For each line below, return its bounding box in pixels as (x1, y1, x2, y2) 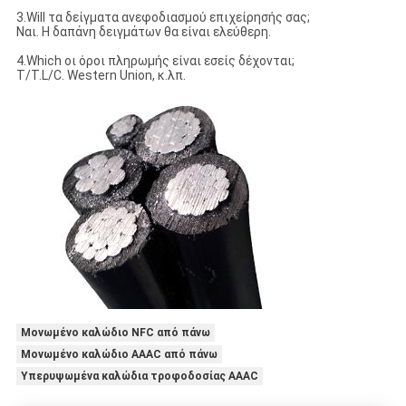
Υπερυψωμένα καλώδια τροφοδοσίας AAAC (20, 369, 258, 382)
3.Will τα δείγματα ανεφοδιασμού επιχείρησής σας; (15, 9, 310, 24)
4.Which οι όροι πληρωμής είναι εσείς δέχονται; (15, 53, 295, 68)
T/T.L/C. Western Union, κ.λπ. (15, 67, 186, 82)
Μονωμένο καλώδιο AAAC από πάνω (20, 347, 217, 361)
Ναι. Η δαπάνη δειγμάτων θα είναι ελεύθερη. (15, 24, 271, 39)
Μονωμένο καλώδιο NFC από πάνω (20, 325, 210, 339)
